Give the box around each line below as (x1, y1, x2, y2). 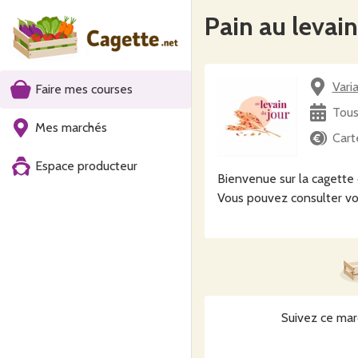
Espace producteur (35, 158, 137, 173)
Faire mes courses (35, 82, 133, 97)
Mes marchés (35, 120, 107, 135)
